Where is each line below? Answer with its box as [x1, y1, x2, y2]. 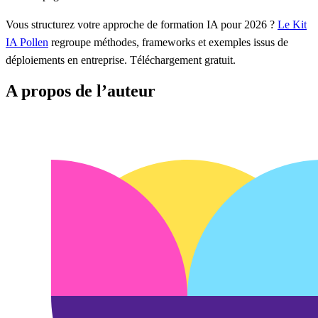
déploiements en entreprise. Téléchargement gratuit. [6, 53, 236, 66]
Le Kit [278, 18, 307, 31]
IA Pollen [6, 35, 48, 48]
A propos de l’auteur [6, 82, 155, 101]
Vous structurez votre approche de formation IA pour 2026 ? [6, 18, 278, 31]
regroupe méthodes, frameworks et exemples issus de [48, 35, 288, 48]
